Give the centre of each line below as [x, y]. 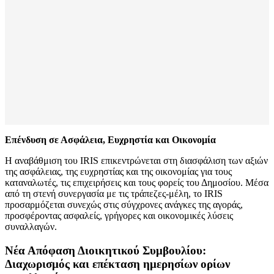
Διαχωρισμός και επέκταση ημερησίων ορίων [117, 264]
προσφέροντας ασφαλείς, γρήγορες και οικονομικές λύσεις [119, 216]
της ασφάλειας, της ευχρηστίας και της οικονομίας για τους [118, 172]
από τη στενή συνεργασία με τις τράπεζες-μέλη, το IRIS [114, 194]
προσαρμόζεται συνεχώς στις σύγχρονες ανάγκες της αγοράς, [124, 205]
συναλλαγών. [31, 227]
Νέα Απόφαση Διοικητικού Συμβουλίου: [106, 250]
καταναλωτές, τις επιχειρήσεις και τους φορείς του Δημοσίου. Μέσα [137, 183]
